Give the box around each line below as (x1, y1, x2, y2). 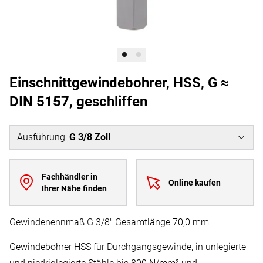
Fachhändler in (41, 172, 97, 181)
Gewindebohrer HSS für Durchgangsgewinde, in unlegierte (9, 241, 246, 252)
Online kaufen (168, 178, 221, 187)
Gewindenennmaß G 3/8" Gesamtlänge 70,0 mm (9, 217, 209, 228)
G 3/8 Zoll (69, 131, 110, 143)
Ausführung (17, 131, 65, 143)
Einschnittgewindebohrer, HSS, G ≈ (9, 75, 229, 91)
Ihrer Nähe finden (41, 184, 107, 193)
